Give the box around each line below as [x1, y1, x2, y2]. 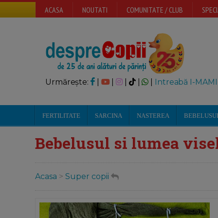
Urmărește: [45, 77, 91, 87]
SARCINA [95, 112, 122, 119]
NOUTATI [82, 5, 108, 15]
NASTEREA [137, 112, 169, 119]
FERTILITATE [42, 112, 80, 119]
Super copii [65, 172, 109, 182]
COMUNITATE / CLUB [127, 5, 183, 15]
